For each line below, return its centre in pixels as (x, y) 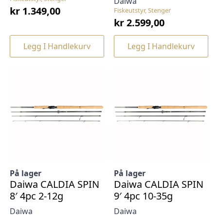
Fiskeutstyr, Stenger (142, 10)
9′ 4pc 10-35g (143, 196)
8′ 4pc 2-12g (36, 196)
